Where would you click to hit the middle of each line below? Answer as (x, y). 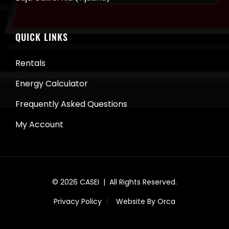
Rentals (30, 63)
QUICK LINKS (42, 37)
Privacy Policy (78, 201)
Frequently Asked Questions (71, 104)
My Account (39, 124)
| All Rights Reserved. (138, 182)
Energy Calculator (52, 84)
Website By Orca (146, 201)
